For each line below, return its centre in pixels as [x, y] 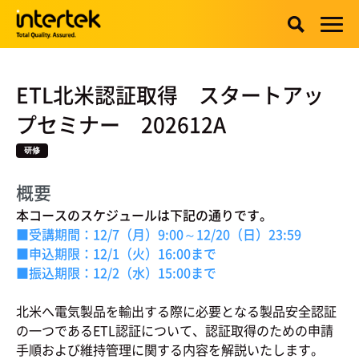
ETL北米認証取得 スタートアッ [170, 95]
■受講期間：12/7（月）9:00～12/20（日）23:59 [159, 234]
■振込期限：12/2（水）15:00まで [116, 272]
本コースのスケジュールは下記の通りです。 [144, 215]
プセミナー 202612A [121, 124]
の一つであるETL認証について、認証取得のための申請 [175, 330]
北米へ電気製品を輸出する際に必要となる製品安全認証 [176, 311]
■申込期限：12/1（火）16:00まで [116, 253]
